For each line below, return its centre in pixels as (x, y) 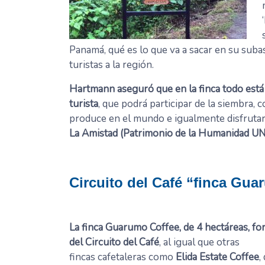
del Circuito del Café (114, 243)
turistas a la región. (112, 65)
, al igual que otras (199, 243)
